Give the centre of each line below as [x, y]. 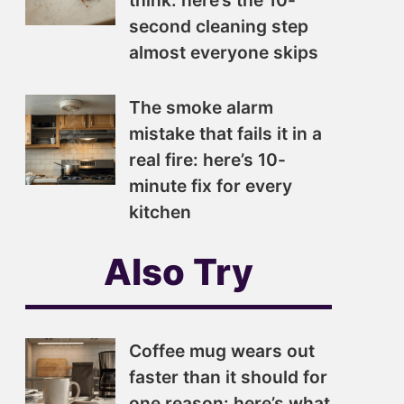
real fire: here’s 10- [207, 160]
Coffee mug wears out [222, 351]
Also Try [179, 272]
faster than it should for [228, 377]
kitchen [160, 212]
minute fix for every [211, 186]
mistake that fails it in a [225, 133]
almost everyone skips [224, 52]
